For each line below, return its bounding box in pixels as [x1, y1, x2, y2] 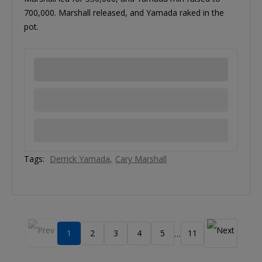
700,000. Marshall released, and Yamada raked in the [24, 7, 224, 19]
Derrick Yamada [50, 153, 110, 165]
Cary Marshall [115, 153, 167, 165]
